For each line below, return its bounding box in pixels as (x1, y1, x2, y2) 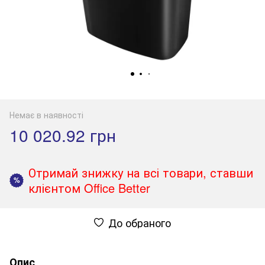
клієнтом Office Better (28, 179, 150, 196)
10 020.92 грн (9, 122, 116, 147)
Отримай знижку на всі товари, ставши (28, 163, 253, 181)
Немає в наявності (9, 108, 83, 121)
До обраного (108, 214, 171, 230)
